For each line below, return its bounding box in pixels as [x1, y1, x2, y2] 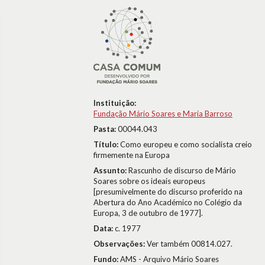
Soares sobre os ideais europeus [93, 176, 205, 186]
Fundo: [93, 254, 120, 264]
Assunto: [93, 166, 128, 175]
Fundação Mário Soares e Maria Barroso [93, 109, 232, 118]
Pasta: [93, 124, 118, 134]
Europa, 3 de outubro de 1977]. [93, 208, 203, 218]
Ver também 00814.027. [147, 239, 232, 248]
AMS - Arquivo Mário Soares [120, 254, 219, 264]
